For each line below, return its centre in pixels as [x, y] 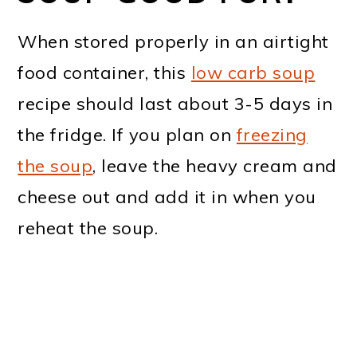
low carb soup [253, 73]
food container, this [104, 73]
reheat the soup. [88, 228]
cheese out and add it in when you [167, 197]
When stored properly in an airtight [173, 42]
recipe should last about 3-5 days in [175, 104]
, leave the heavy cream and [215, 166]
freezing [272, 135]
